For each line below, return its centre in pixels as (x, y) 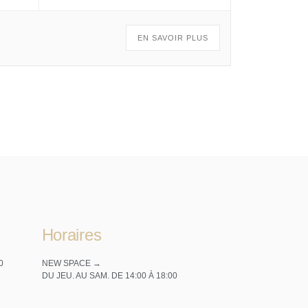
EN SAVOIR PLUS (173, 38)
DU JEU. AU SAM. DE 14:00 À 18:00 (109, 276)
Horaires (71, 235)
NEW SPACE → (71, 263)
